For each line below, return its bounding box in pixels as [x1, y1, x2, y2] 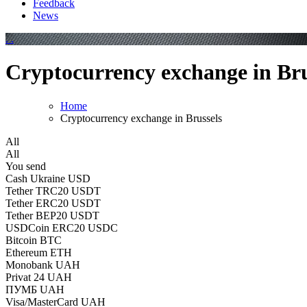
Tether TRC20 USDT [5, 184, 101, 197]
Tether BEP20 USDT [5, 209, 99, 221]
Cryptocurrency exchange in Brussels [60, 112, 222, 124]
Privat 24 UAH [5, 271, 72, 283]
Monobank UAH [5, 258, 80, 271]
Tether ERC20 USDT [5, 197, 101, 209]
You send [5, 160, 46, 172]
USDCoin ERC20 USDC [5, 221, 118, 234]
